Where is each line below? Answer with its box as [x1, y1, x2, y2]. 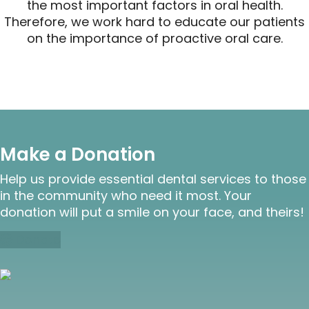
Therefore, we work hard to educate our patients [4, 12, 305, 30]
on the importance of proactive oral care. [26, 29, 283, 47]
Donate [12, 230, 61, 248]
